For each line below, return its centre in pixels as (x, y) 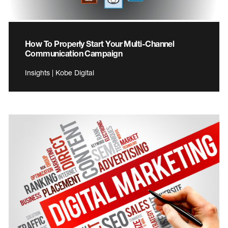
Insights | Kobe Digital (60, 72)
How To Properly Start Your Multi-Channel (100, 43)
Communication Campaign (74, 53)
